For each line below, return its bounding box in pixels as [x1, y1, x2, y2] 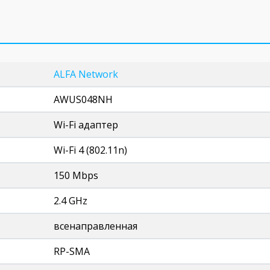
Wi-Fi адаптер [54, 118, 118, 131]
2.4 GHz [54, 194, 87, 207]
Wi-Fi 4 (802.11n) [54, 143, 127, 157]
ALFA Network [54, 67, 118, 81]
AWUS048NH [54, 93, 113, 106]
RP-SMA [54, 245, 90, 258]
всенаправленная [54, 219, 137, 233]
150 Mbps [54, 169, 98, 182]
